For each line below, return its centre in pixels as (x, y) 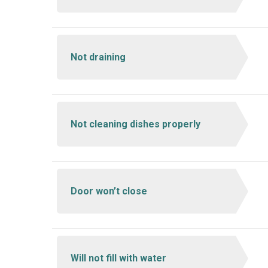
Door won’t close (109, 191)
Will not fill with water (118, 258)
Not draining (98, 57)
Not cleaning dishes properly (135, 124)
